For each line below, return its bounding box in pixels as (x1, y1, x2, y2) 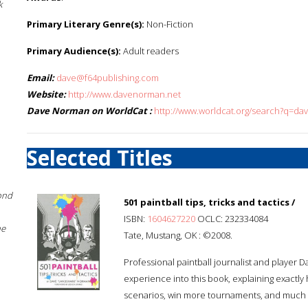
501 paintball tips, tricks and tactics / (124, 196, 295, 208)
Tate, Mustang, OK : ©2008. (124, 229, 232, 241)
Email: (27, 71, 54, 84)
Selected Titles (27, 144, 173, 172)
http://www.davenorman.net (68, 88, 181, 100)
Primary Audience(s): (27, 45, 121, 57)
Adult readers (121, 45, 179, 57)
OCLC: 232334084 (195, 212, 268, 225)
